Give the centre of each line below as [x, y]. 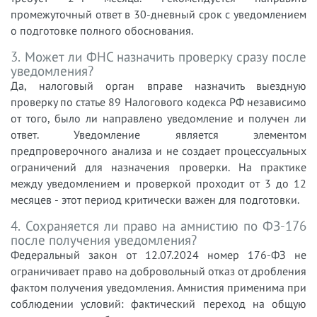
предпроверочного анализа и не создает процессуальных [158, 150]
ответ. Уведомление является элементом [158, 134]
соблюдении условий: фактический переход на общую [158, 303]
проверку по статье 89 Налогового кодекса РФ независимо [158, 102]
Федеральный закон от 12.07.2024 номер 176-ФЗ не [158, 254]
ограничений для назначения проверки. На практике [158, 167]
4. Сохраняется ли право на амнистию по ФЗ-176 [158, 225]
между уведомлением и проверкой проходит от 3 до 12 [158, 183]
